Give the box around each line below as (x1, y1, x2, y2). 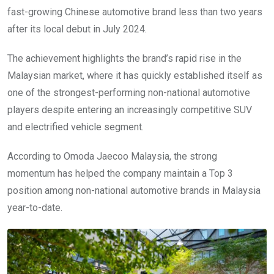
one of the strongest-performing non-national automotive (7, 86, 250, 98)
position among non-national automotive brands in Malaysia (7, 184, 261, 196)
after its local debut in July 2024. (7, 23, 147, 35)
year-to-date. (7, 201, 62, 213)
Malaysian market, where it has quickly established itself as (7, 69, 262, 81)
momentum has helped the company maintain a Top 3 (7, 167, 233, 179)
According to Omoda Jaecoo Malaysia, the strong (7, 150, 217, 162)
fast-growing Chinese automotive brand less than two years (7, 6, 262, 18)
